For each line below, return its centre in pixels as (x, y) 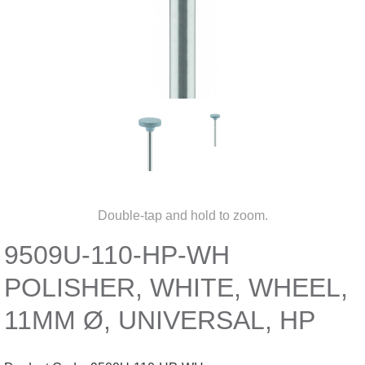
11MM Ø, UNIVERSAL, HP (160, 320)
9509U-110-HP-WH (117, 255)
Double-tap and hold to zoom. (182, 215)
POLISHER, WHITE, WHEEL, (176, 288)
